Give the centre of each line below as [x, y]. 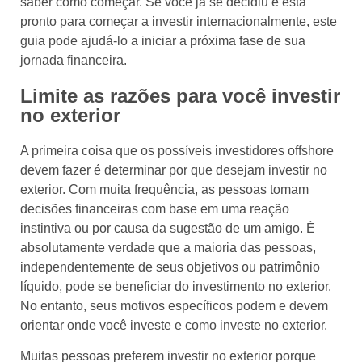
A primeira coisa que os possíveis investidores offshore [177, 150]
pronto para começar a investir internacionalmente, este [179, 22]
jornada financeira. [74, 61]
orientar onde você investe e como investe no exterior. [174, 325]
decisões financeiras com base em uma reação [155, 208]
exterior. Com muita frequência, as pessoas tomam [164, 189]
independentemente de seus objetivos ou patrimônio [170, 267]
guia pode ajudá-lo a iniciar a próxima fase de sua [163, 41]
